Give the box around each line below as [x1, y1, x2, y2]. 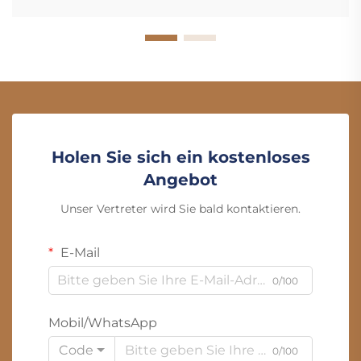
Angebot [143, 169, 218, 189]
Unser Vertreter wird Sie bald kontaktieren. [60, 201, 301, 216]
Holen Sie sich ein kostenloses [51, 147, 310, 167]
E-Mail [57, 244, 100, 260]
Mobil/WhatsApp [48, 314, 157, 330]
